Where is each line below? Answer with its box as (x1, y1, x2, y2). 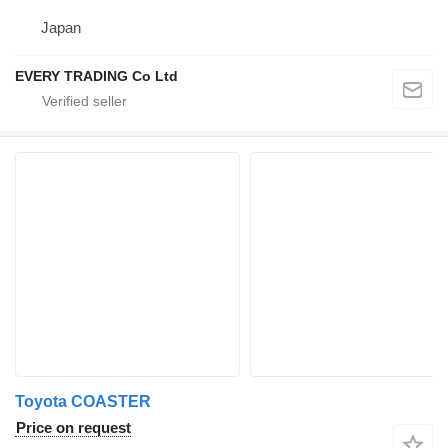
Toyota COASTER (15, 392, 151, 410)
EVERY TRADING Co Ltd (15, 67, 178, 84)
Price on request (16, 418, 131, 436)
